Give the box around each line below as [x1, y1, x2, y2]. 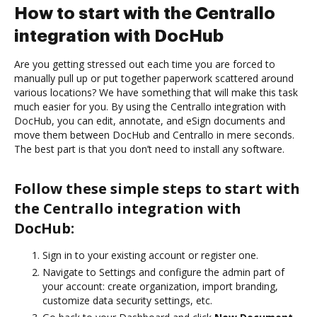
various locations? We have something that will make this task [14, 85, 298, 99]
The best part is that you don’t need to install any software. [14, 142, 284, 156]
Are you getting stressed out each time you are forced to [14, 57, 275, 71]
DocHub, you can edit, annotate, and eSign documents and [14, 113, 285, 127]
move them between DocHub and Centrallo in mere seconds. [14, 127, 294, 142]
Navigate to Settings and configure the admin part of [42, 265, 284, 279]
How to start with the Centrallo [14, 4, 275, 22]
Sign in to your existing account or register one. [42, 248, 258, 262]
